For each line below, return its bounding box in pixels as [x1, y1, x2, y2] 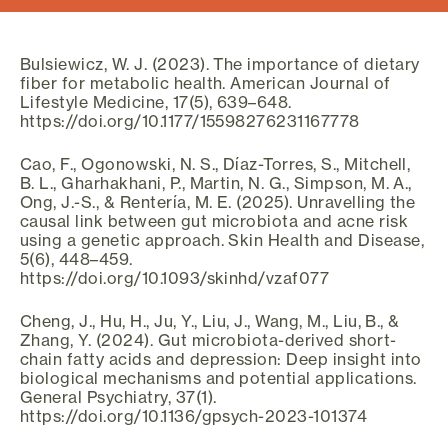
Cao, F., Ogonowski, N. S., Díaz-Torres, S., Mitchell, [20, 153, 411, 174]
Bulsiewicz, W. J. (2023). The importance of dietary [20, 53, 420, 74]
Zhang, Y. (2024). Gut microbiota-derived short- [20, 329, 397, 350]
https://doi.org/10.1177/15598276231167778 [20, 110, 360, 131]
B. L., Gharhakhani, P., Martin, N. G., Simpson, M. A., [20, 172, 412, 193]
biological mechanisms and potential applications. [20, 367, 417, 388]
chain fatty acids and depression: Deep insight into [20, 348, 422, 369]
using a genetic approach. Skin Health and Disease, [20, 229, 425, 250]
